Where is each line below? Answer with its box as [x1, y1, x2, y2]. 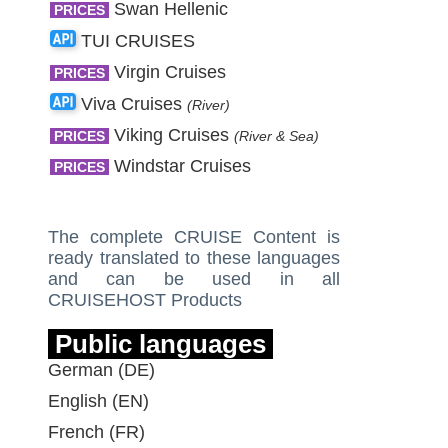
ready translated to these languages [48, 248, 340, 268]
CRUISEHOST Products [48, 290, 242, 310]
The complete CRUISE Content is [48, 227, 340, 247]
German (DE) [48, 360, 155, 380]
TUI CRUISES [75, 31, 195, 51]
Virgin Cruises [108, 62, 226, 82]
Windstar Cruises [108, 156, 251, 176]
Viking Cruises [108, 125, 234, 145]
